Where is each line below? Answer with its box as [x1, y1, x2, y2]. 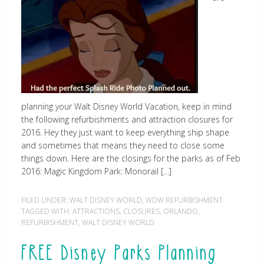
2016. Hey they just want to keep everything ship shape [21, 127, 229, 138]
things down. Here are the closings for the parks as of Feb [21, 153, 240, 164]
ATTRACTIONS [72, 206, 120, 216]
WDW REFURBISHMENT [145, 195, 223, 205]
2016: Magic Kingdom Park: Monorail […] [21, 166, 171, 177]
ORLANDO [163, 206, 198, 216]
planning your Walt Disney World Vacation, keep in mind [21, 101, 232, 112]
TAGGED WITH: [21, 206, 72, 216]
